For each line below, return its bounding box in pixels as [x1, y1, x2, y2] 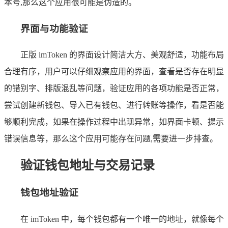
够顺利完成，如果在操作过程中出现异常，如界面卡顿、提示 [4, 118, 224, 127]
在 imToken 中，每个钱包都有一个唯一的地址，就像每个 [20, 214, 224, 223]
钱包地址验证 [20, 187, 78, 198]
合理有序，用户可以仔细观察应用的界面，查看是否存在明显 [4, 67, 224, 76]
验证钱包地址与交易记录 [20, 159, 155, 173]
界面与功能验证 [20, 23, 88, 34]
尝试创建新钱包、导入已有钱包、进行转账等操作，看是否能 [4, 101, 224, 110]
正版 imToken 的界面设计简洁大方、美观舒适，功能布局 [20, 50, 224, 60]
